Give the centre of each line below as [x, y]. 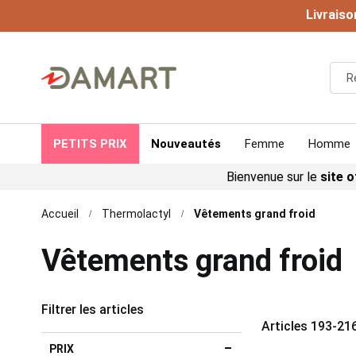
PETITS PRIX [90, 144]
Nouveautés [186, 144]
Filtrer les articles [93, 310]
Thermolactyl [136, 214]
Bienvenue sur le [273, 177]
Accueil [60, 214]
